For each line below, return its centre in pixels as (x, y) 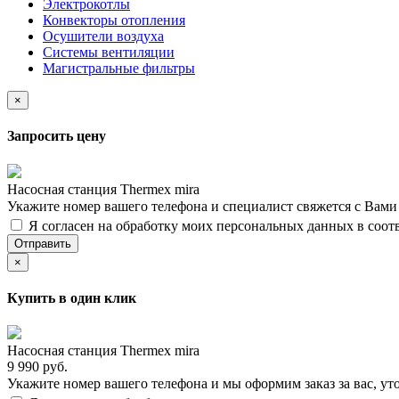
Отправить (43, 243)
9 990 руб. (37, 367)
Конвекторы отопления (114, 20)
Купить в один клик (72, 297)
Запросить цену (57, 136)
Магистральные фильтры (119, 69)
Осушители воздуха (103, 37)
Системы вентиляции (109, 53)
